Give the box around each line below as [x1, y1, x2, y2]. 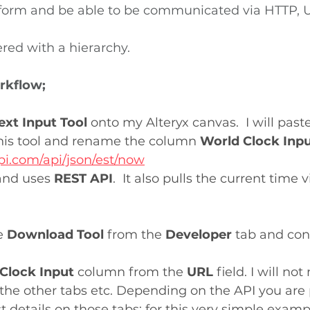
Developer [165, 227, 232, 242]
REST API [54, 171, 113, 186]
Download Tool [7, 227, 107, 242]
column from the [74, 264, 187, 280]
